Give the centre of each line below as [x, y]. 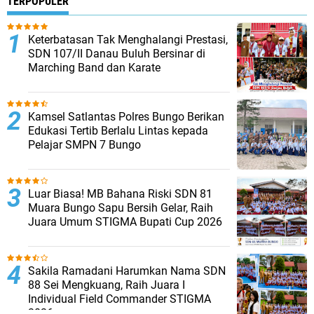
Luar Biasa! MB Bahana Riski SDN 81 [120, 194]
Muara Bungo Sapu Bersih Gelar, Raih [121, 208]
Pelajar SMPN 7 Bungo [84, 145]
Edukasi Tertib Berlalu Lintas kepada [118, 131]
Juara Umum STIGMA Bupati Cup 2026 [125, 222]
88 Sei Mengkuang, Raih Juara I [107, 285]
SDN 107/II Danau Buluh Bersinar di [117, 54]
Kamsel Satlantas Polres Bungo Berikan [126, 117]
